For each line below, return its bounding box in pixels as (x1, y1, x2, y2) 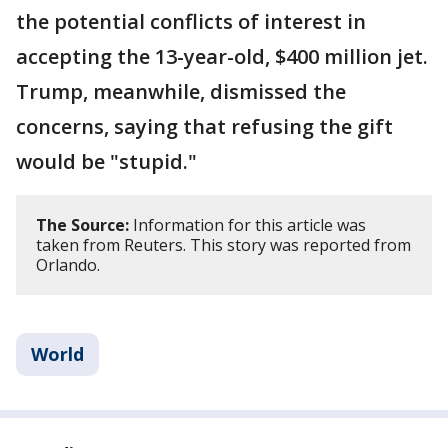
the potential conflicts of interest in (16, 8, 366, 36)
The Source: (36, 214, 129, 237)
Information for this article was (129, 214, 366, 237)
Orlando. (36, 254, 100, 277)
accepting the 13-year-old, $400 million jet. (16, 43, 428, 71)
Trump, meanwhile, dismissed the (16, 78, 346, 106)
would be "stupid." (16, 148, 197, 176)
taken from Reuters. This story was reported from (36, 234, 411, 257)
